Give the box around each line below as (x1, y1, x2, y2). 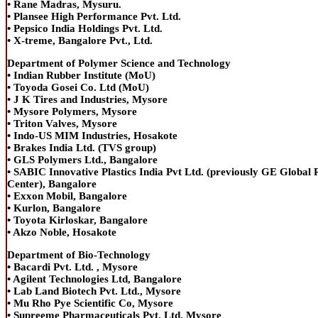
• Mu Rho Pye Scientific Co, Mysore (7, 297, 173, 309)
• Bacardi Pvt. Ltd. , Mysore (7, 261, 138, 273)
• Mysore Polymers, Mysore (7, 105, 137, 117)
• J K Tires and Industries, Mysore (7, 93, 168, 105)
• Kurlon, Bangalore (7, 202, 101, 214)
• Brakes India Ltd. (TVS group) (7, 141, 156, 153)
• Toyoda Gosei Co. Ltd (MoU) (7, 81, 149, 93)
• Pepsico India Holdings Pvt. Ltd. (7, 22, 163, 34)
